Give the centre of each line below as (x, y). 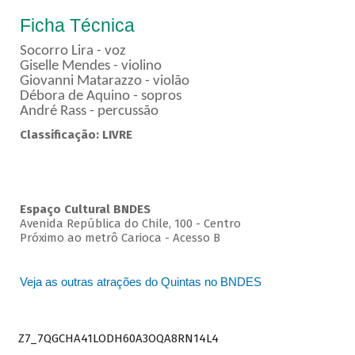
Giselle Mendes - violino (90, 67)
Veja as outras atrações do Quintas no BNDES (140, 282)
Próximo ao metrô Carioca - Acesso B (120, 238)
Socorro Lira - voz (74, 52)
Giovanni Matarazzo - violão (104, 82)
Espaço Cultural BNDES (85, 210)
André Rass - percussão (89, 112)
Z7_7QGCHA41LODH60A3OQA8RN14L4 (118, 338)
